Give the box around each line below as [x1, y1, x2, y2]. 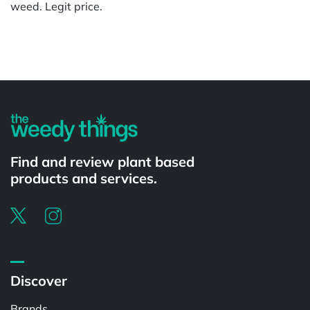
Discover [10, 272, 67, 290]
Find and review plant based [10, 152, 194, 170]
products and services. [10, 169, 157, 187]
